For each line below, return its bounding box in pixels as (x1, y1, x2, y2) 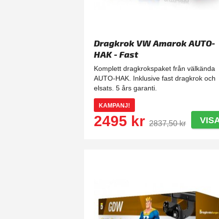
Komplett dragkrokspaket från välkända (94, 65, 216, 73)
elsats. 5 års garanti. (94, 84, 157, 92)
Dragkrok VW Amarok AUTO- (94, 38, 216, 49)
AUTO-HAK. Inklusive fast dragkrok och (94, 74, 216, 83)
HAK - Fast (94, 49, 139, 60)
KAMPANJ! (99, 102, 131, 109)
